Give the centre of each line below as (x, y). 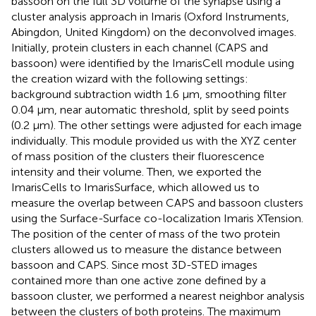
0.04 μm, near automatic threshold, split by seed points (150, 109)
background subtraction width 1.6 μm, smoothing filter (149, 94)
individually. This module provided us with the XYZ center (154, 140)
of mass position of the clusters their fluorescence (138, 156)
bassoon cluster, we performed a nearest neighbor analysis (158, 296)
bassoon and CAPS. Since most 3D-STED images (134, 265)
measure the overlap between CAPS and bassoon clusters (157, 202)
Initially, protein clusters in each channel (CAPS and (140, 47)
